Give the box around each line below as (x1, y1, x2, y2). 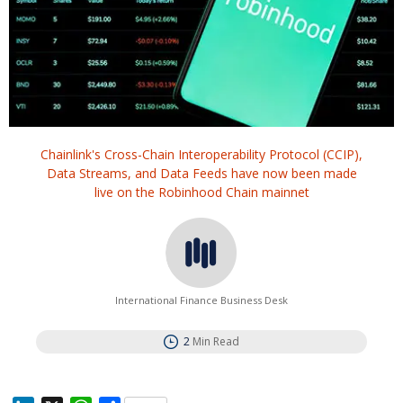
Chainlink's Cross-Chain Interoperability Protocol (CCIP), (40, 146, 363, 164)
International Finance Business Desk (115, 293, 288, 308)
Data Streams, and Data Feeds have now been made (46, 165, 357, 183)
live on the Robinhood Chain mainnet (94, 184, 309, 201)
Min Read (193, 334, 239, 350)
